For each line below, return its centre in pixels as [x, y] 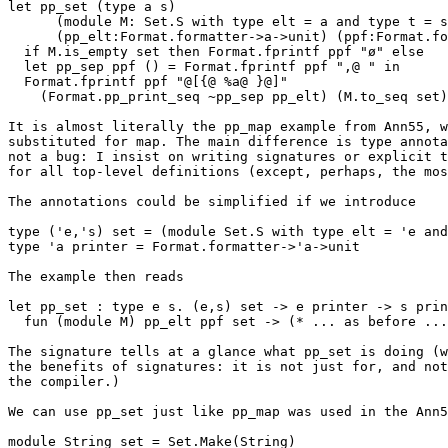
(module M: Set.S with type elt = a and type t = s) [32, 21]
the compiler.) [64, 381]
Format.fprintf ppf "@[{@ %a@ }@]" [16, 81]
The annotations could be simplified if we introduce [212, 201]
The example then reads [96, 276]
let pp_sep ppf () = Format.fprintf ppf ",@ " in [16, 66]
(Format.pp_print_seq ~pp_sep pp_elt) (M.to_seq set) [24, 96]
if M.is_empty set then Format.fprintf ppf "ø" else [16, 51]
